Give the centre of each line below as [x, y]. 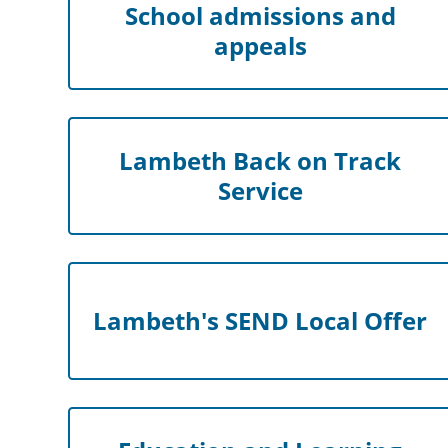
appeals [260, 46]
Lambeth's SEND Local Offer [260, 321]
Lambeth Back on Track [260, 161]
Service [260, 191]
